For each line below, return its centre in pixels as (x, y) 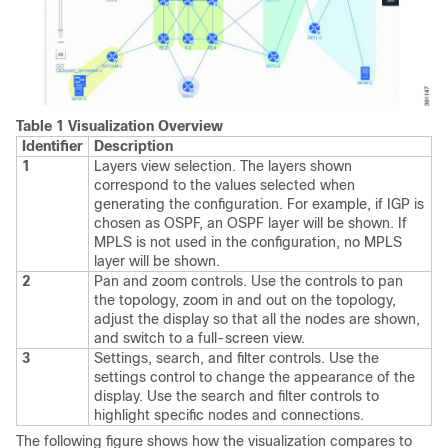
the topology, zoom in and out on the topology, (245, 300)
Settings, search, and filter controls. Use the (236, 358)
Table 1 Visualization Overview (119, 126)
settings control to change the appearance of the (254, 377)
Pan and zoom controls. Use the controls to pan (248, 281)
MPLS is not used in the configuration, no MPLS (248, 242)
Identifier (52, 146)
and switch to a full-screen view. (199, 338)
